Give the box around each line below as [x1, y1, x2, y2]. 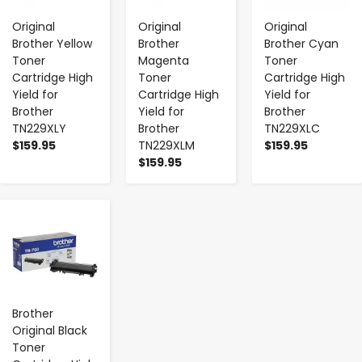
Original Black [12, 322, 87, 339]
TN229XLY [12, 120, 66, 137]
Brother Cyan [264, 36, 339, 53]
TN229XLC [264, 120, 320, 137]
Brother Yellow [12, 36, 92, 53]
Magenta [138, 53, 189, 69]
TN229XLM [138, 137, 195, 154]
